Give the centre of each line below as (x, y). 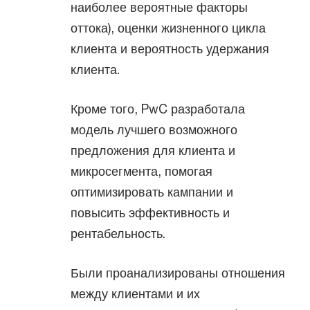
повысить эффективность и (150, 212)
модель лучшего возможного (154, 129)
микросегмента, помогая (142, 171)
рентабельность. (118, 233)
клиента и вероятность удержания (170, 48)
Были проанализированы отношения (178, 273)
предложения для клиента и (153, 150)
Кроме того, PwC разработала (158, 109)
